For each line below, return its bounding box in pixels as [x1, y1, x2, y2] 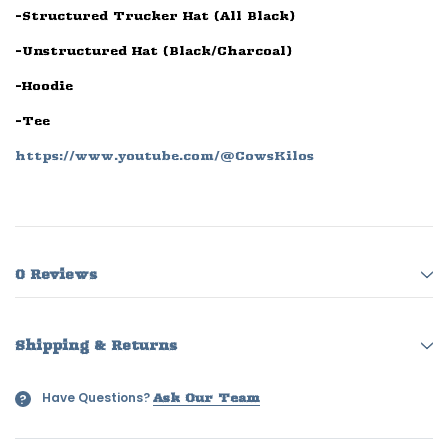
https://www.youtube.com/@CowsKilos [15, 148, 314, 164]
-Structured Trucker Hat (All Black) [15, 8, 295, 24]
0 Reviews [15, 266, 97, 283]
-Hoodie [15, 78, 73, 94]
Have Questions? [42, 389, 150, 407]
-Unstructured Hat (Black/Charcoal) [15, 43, 292, 59]
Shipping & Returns [15, 337, 177, 354]
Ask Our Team [153, 390, 260, 406]
